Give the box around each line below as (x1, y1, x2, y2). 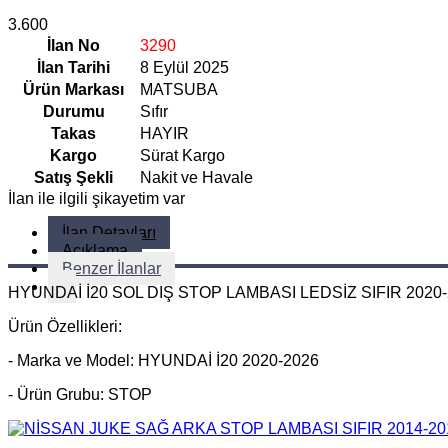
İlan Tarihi (37, 58, 110, 76)
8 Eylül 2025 (140, 58, 229, 76)
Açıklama (62, 241, 128, 259)
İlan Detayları (62, 223, 156, 241)
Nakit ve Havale (140, 168, 253, 186)
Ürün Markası (23, 80, 124, 98)
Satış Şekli (34, 168, 113, 186)
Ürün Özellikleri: (8, 317, 122, 335)
